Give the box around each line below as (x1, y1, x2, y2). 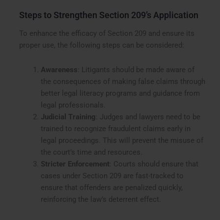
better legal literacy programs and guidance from (40, 88, 200, 98)
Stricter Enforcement (40, 159, 110, 168)
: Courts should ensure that (109, 159, 198, 168)
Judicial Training (40, 112, 96, 121)
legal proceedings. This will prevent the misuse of (40, 136, 203, 145)
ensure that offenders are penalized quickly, (40, 183, 183, 192)
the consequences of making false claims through (40, 77, 205, 86)
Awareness (40, 65, 78, 74)
